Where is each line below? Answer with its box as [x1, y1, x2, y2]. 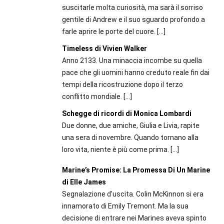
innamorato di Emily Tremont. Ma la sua [61, 201, 188, 210]
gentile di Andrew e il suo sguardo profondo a [61, 15, 205, 23]
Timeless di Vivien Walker [61, 44, 147, 52]
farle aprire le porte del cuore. [61, 27, 155, 35]
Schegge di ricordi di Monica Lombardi [61, 109, 191, 117]
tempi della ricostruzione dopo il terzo [61, 80, 183, 88]
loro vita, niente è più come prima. [61, 145, 169, 153]
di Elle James [61, 177, 106, 186]
